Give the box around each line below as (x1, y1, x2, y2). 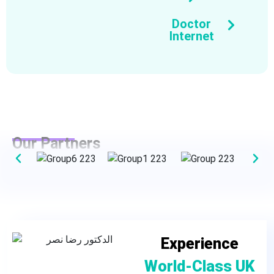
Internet (169, 28, 214, 43)
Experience (160, 234, 239, 253)
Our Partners (12, 134, 100, 152)
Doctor (172, 16, 211, 31)
